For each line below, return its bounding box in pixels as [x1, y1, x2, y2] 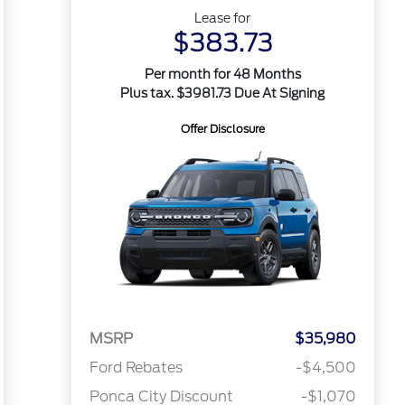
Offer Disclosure [180, 122, 265, 136]
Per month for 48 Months [144, 67, 301, 81]
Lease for [194, 11, 251, 25]
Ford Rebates [89, 359, 183, 377]
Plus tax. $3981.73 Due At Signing [120, 86, 325, 100]
